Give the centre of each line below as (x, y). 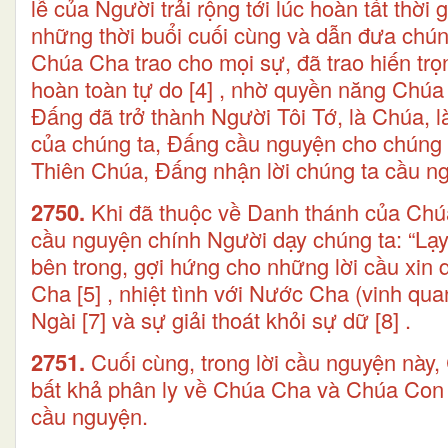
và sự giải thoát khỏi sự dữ (240, 319)
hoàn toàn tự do (107, 88)
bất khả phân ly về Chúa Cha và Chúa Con (237, 388)
